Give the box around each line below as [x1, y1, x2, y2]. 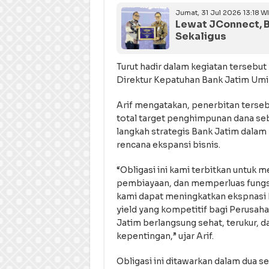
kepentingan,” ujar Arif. [116, 231, 214, 242]
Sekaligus [175, 30, 226, 43]
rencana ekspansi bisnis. [116, 139, 220, 151]
